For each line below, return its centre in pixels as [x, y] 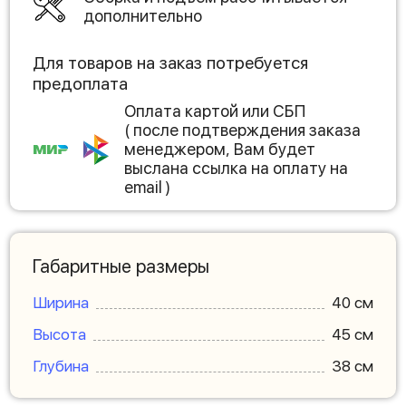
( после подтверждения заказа [242, 130]
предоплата [80, 84]
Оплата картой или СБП [215, 111]
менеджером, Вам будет [220, 149]
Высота [59, 334]
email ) [147, 187]
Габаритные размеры [121, 266]
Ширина [61, 303]
